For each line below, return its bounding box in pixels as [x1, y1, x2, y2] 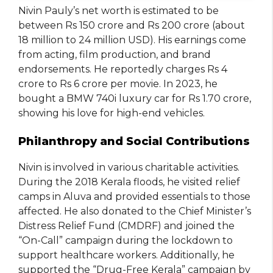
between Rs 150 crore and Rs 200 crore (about [18, 19, 245, 32]
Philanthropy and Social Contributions [18, 135, 250, 149]
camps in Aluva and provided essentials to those [18, 191, 250, 203]
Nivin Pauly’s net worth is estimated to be [18, 5, 219, 17]
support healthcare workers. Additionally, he [18, 249, 235, 261]
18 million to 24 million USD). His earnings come [18, 34, 246, 46]
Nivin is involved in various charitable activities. [18, 161, 239, 174]
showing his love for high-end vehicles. [18, 107, 205, 119]
